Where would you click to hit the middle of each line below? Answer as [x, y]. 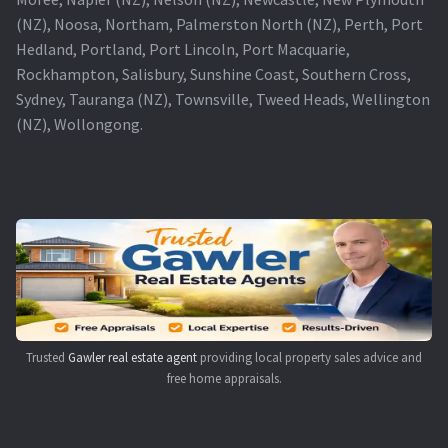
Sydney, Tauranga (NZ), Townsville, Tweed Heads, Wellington [223, 98]
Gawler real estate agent [132, 357]
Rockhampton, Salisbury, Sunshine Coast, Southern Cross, [213, 73]
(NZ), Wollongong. [79, 123]
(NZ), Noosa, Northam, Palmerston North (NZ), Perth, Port [219, 23]
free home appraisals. [224, 378]
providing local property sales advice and [309, 357]
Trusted [47, 357]
